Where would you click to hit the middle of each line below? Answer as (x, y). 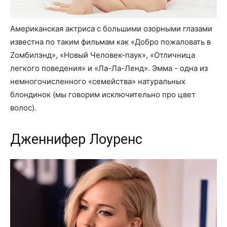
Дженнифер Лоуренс (76, 140)
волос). (23, 108)
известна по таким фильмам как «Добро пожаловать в (110, 42)
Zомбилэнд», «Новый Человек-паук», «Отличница (103, 55)
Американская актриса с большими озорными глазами (111, 29)
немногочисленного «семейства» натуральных (98, 82)
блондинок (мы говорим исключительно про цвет (103, 95)
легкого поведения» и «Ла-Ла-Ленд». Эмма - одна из (109, 68)
